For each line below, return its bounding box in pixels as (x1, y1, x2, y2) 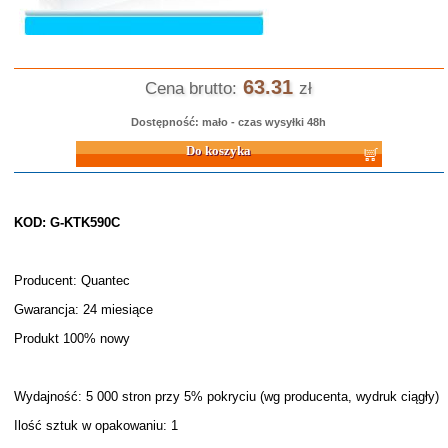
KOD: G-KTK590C (13, 215, 120, 230)
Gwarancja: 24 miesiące (13, 302, 153, 317)
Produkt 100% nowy (13, 331, 130, 346)
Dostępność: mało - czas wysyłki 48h (131, 116, 327, 128)
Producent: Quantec (13, 273, 130, 288)
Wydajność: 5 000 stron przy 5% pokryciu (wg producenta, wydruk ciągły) (13, 389, 439, 404)
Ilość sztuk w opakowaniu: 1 (13, 418, 178, 433)
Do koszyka (13, 138, 81, 152)
